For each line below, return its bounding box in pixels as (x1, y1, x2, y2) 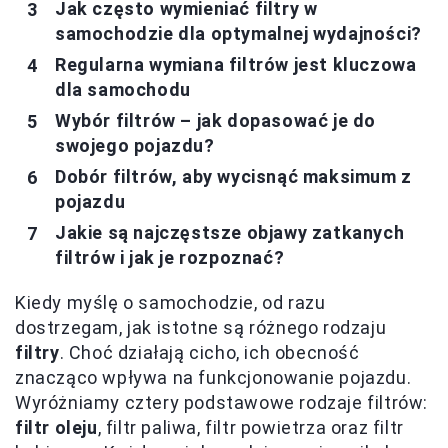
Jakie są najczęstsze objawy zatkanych (55, 222, 405, 243)
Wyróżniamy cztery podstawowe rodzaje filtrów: (15, 392, 429, 413)
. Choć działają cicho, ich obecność (59, 342, 360, 363)
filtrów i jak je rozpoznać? (55, 247, 285, 268)
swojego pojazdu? (55, 135, 215, 156)
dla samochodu (55, 79, 191, 100)
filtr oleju (15, 417, 98, 438)
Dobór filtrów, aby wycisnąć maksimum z (55, 166, 412, 187)
